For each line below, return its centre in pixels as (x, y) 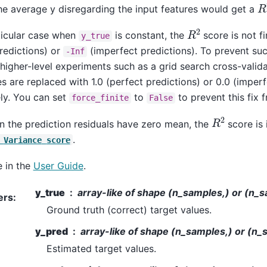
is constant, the (149, 35)
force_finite (100, 98)
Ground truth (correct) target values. (129, 209)
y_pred (51, 231)
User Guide (58, 166)
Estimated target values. (101, 248)
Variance (22, 140)
